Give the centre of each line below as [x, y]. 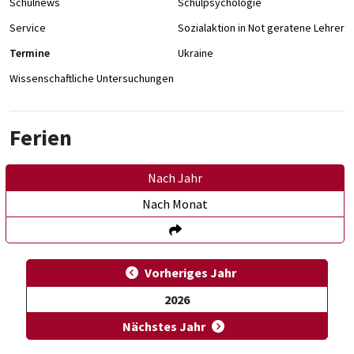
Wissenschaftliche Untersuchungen [92, 78]
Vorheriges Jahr [190, 273]
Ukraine [196, 53]
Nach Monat [175, 204]
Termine [30, 53]
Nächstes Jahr [164, 326]
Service [28, 28]
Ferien [41, 137]
